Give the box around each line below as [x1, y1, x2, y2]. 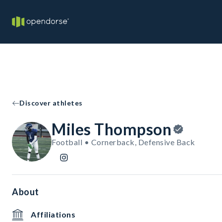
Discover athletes [19, 99, 83, 107]
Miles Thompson [52, 119, 171, 139]
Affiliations [31, 210, 75, 219]
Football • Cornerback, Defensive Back [52, 137, 195, 147]
